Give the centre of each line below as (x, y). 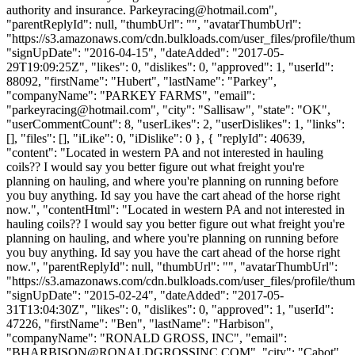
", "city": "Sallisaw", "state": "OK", (240, 109)
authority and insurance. (68, 10)
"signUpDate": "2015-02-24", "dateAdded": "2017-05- (145, 295)
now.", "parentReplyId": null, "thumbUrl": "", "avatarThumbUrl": (172, 266)
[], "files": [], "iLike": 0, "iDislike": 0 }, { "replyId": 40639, (156, 138)
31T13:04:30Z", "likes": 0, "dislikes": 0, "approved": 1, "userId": (170, 309)
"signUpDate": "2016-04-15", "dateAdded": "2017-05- (145, 52)
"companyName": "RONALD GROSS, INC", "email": (147, 338)
